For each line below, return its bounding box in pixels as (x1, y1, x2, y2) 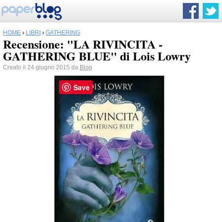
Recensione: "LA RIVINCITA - (3, 35, 163, 53)
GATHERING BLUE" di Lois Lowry (3, 47, 191, 64)
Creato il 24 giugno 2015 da (3, 64, 80, 71)
